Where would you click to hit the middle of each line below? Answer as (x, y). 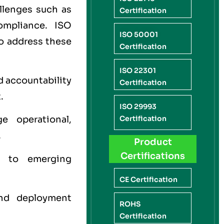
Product (153, 142)
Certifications (153, 156)
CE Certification (149, 180)
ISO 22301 (138, 71)
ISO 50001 (139, 35)
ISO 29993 (138, 107)
